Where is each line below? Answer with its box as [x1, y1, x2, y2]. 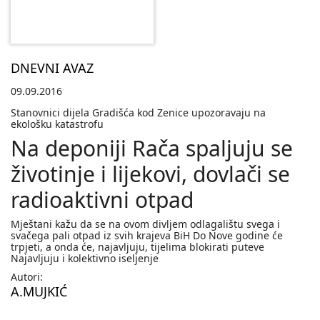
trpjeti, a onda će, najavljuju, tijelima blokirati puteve [11, 240, 264, 254]
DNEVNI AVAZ [11, 59, 94, 77]
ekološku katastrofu [11, 117, 104, 131]
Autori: [11, 270, 43, 284]
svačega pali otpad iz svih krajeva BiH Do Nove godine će [11, 229, 283, 243]
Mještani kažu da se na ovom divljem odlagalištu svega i [11, 217, 280, 231]
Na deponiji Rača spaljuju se [11, 134, 293, 164]
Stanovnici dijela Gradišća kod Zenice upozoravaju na [11, 106, 266, 120]
